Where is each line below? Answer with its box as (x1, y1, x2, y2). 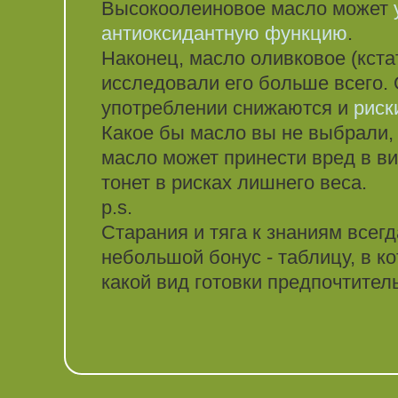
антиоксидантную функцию (101, 22, 347, 45)
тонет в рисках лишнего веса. (101, 171, 367, 195)
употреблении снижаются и (101, 97, 354, 120)
